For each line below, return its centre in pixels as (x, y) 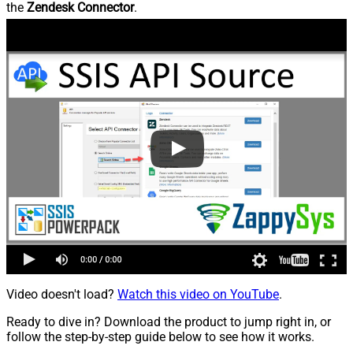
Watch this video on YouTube (198, 295)
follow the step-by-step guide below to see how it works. (160, 337)
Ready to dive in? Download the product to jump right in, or (169, 322)
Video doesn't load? (62, 295)
